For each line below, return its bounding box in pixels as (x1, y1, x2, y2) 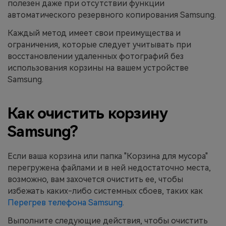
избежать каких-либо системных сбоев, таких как (8, 186, 203, 196)
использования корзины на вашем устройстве (8, 63, 189, 73)
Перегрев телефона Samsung (8, 198, 123, 208)
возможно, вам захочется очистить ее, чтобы (8, 175, 183, 185)
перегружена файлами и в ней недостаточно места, (8, 163, 211, 173)
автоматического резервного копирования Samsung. (8, 10, 216, 20)
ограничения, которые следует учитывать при (8, 39, 191, 49)
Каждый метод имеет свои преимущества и (8, 28, 181, 38)
